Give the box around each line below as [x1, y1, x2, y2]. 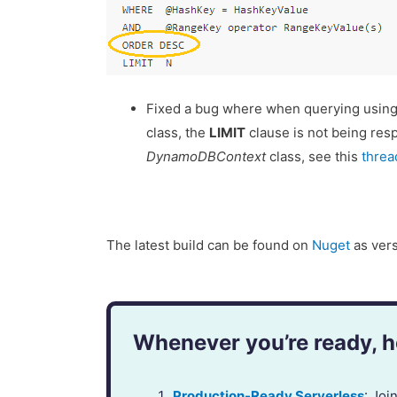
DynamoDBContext [146, 147, 267, 165]
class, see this [266, 147, 362, 165]
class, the [146, 123, 210, 141]
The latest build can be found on [106, 237, 313, 254]
